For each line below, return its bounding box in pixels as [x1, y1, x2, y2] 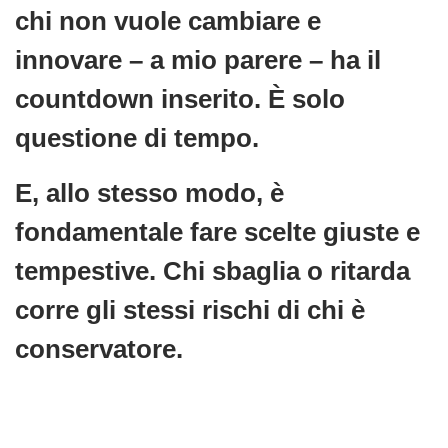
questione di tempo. [15, 122, 260, 153]
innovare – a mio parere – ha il [15, 44, 382, 75]
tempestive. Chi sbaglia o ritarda [15, 255, 411, 286]
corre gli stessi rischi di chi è [15, 294, 366, 325]
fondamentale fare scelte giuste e [15, 216, 421, 247]
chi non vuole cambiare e [15, 5, 322, 36]
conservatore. [15, 333, 184, 364]
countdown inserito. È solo [15, 83, 346, 114]
